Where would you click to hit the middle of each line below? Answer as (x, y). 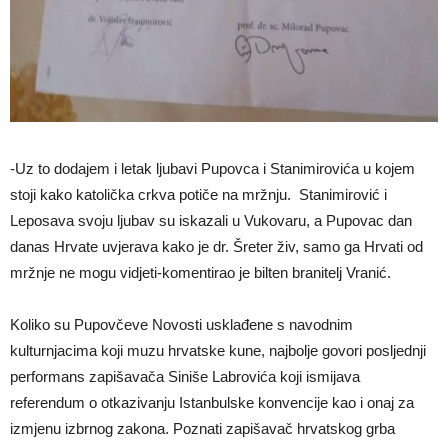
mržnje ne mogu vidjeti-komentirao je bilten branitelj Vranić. (200, 273)
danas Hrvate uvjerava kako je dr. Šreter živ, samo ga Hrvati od (216, 247)
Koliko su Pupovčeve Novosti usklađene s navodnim (181, 325)
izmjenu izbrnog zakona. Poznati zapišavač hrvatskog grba (202, 429)
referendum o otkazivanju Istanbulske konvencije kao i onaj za (212, 403)
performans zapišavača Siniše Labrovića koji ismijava (185, 377)
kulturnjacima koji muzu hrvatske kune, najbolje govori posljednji (218, 351)
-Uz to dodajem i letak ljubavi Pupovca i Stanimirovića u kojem (212, 169)
